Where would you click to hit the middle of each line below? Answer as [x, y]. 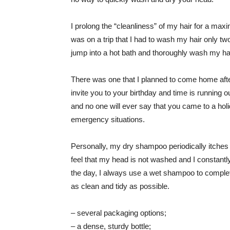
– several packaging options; [119, 213]
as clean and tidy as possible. [120, 186]
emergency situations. [108, 119]
